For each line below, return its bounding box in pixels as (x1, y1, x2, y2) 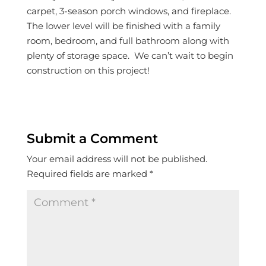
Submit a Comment (26, 130, 158, 147)
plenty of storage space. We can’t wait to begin (26, 49, 233, 61)
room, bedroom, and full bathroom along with (26, 34, 229, 46)
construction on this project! (26, 64, 150, 76)
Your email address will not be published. (26, 153, 207, 164)
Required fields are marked (26, 167, 150, 179)
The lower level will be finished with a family (26, 20, 220, 31)
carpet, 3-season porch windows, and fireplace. (26, 5, 233, 17)
